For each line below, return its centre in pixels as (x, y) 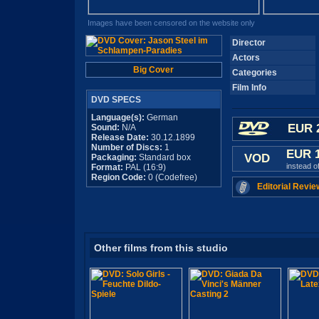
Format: (107, 167)
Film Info (249, 88)
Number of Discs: (127, 147)
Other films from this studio (161, 248)
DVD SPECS (116, 100)
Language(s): (117, 117)
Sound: (105, 127)
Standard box (163, 157)
